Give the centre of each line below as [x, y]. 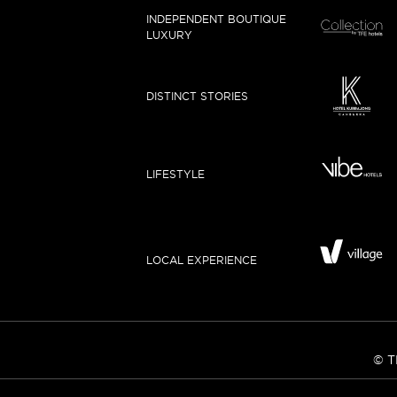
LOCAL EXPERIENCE [201, 260]
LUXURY [169, 35]
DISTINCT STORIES [197, 97]
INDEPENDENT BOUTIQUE [216, 19]
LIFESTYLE [175, 175]
